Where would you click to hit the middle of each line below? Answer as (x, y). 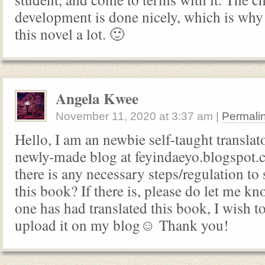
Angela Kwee (97, 98)
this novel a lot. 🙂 (70, 34)
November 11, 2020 (106, 116)
